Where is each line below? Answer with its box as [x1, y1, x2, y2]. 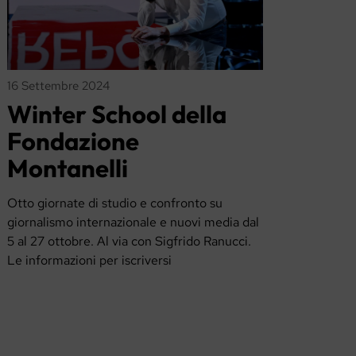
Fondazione [7, 125, 140, 157]
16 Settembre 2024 [7, 76, 110, 94]
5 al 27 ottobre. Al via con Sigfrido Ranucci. [7, 233, 252, 250]
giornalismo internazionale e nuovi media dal [7, 214, 260, 231]
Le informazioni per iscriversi [7, 252, 172, 269]
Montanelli [7, 152, 129, 184]
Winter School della [7, 98, 227, 130]
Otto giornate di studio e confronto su [7, 195, 223, 212]
